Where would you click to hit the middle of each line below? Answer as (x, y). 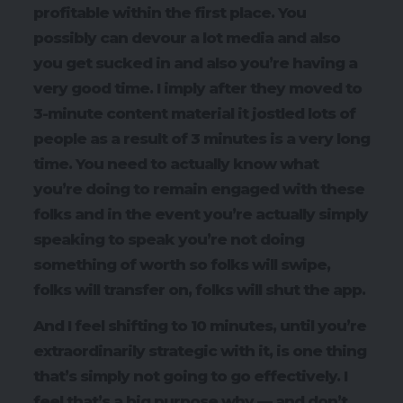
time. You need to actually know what (176, 163)
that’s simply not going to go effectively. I (190, 376)
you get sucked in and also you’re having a (195, 63)
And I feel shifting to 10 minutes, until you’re (200, 326)
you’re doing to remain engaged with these (199, 188)
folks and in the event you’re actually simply (201, 214)
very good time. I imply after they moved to (197, 88)
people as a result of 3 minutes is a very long (201, 138)
